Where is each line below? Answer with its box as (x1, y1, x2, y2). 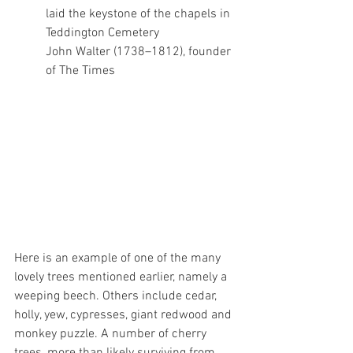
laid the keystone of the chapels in (46, 6, 233, 23)
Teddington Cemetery (46, 25, 159, 42)
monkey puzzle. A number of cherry (14, 325, 210, 342)
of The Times (46, 63, 115, 80)
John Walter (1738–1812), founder (46, 44, 234, 61)
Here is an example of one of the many (14, 250, 224, 266)
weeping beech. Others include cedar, (14, 288, 220, 304)
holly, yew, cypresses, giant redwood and (14, 307, 235, 323)
